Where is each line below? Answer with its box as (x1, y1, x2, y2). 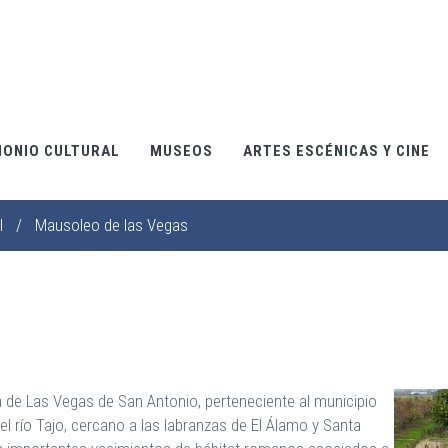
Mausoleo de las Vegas (34, 215, 188, 236)
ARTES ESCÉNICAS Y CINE (243, 142, 430, 160)
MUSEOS (150, 142, 213, 160)
